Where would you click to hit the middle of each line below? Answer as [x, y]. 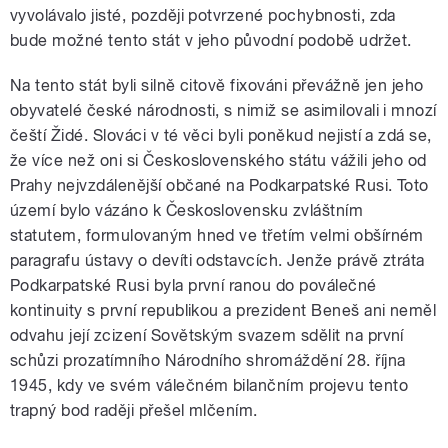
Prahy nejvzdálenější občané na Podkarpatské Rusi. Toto [219, 186]
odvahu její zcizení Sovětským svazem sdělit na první [207, 336]
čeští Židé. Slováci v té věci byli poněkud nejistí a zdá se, [221, 136]
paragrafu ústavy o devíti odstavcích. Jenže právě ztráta [217, 261]
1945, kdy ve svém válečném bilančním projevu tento [209, 386]
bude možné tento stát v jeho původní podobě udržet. [211, 41]
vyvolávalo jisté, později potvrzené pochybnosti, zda [203, 16]
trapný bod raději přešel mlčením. [134, 411]
